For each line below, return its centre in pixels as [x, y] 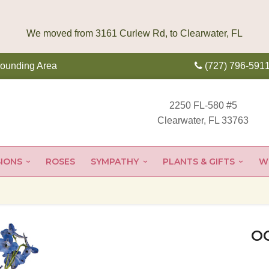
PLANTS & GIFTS [198, 162]
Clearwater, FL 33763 [203, 120]
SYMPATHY [115, 162]
